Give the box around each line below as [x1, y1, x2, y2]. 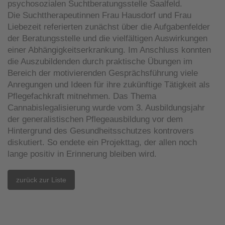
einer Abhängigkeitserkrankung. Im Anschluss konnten [8, 45, 211, 55]
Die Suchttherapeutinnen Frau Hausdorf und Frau [8, 10, 191, 20]
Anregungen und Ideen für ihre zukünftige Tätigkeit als [8, 79, 210, 89]
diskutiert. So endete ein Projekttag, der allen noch [8, 137, 197, 147]
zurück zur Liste [16, 175, 66, 184]
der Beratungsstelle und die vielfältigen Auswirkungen [8, 33, 207, 43]
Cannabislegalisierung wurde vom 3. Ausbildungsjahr [8, 102, 205, 113]
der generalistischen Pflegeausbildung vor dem [8, 114, 183, 124]
